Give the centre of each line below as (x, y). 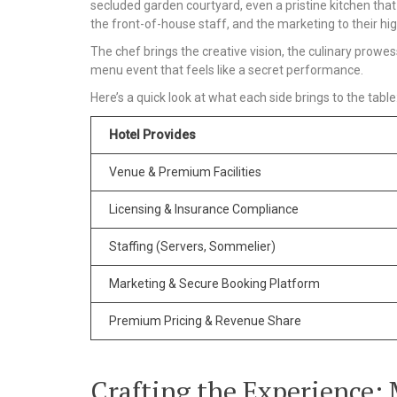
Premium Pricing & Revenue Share (205, 320)
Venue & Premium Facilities (185, 171)
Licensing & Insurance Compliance (204, 209)
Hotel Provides (152, 134)
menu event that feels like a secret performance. (227, 70)
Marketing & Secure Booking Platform (214, 283)
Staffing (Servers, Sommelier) (192, 246)
